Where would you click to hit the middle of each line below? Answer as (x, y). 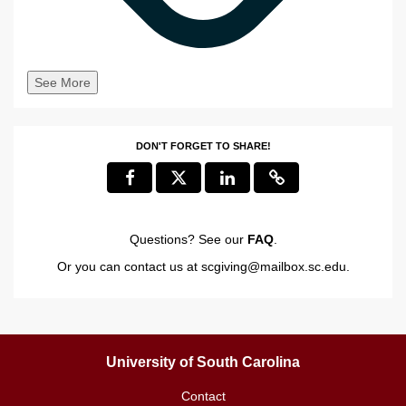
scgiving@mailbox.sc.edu (273, 266)
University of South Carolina (203, 362)
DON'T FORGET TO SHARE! (203, 145)
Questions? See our (188, 239)
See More (63, 82)
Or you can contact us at (129, 266)
